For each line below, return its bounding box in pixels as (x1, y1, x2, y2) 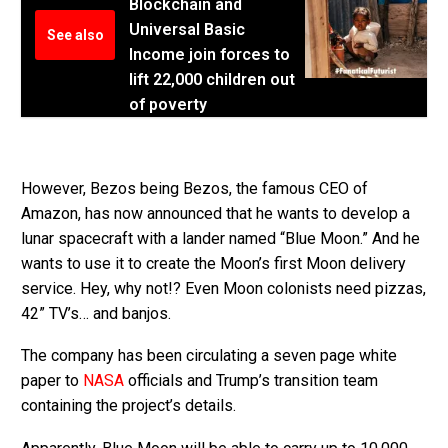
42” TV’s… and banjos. (21, 303, 171, 323)
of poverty (129, 94, 207, 114)
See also (46, 26, 104, 43)
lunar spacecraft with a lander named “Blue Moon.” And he (21, 228, 420, 248)
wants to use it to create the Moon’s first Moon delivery (21, 253, 406, 273)
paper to (21, 371, 83, 391)
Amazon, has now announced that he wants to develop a (21, 203, 410, 223)
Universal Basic (129, 19, 245, 39)
